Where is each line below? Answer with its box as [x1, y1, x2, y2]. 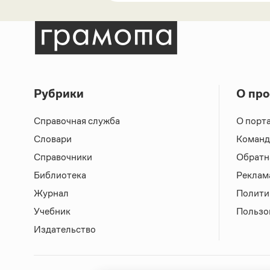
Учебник [34, 206, 71, 217]
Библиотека [34, 170, 86, 181]
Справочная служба [34, 116, 120, 127]
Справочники [34, 152, 92, 163]
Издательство [34, 224, 96, 235]
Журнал [34, 188, 69, 199]
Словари [34, 134, 72, 145]
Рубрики [34, 87, 84, 101]
